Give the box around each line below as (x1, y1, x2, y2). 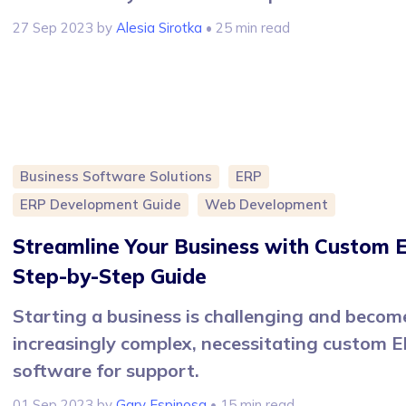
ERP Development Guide (20, 195, 181, 213)
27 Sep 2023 (13, 19, 93, 37)
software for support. (13, 358, 199, 382)
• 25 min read (202, 19, 290, 37)
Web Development (205, 195, 328, 213)
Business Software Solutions (20, 167, 212, 185)
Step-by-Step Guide (13, 263, 207, 289)
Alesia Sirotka (116, 19, 202, 37)
